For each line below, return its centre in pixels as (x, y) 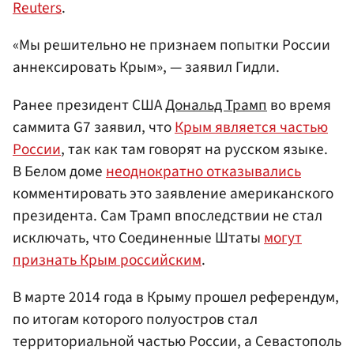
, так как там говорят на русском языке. (194, 149)
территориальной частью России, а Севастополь (177, 341)
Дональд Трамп (216, 105)
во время (299, 105)
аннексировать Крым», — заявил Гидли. (146, 68)
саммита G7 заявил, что (94, 127)
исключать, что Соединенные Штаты (138, 237)
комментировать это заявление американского (173, 193)
